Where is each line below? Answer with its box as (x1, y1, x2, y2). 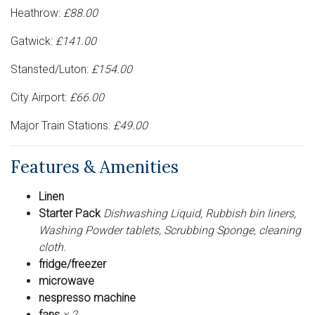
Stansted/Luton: (11, 63, 91, 77)
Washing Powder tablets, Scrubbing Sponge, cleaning (39, 224, 301, 238)
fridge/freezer (39, 257, 106, 271)
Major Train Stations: (11, 119, 113, 133)
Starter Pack (39, 207, 101, 221)
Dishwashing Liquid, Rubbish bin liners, (103, 207, 296, 221)
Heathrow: (11, 6, 63, 20)
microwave (39, 274, 94, 288)
